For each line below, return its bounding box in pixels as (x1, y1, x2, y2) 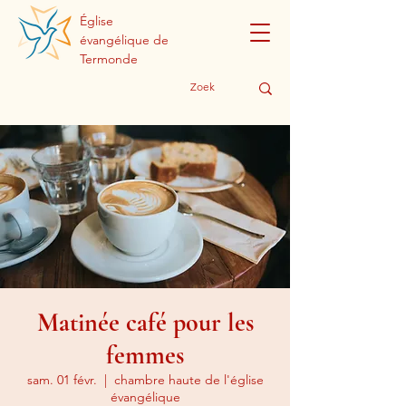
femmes (106, 340, 184, 371)
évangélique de (80, 32, 169, 48)
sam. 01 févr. (26, 372, 97, 388)
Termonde (80, 51, 138, 67)
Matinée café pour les (36, 307, 254, 338)
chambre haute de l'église (113, 372, 264, 388)
